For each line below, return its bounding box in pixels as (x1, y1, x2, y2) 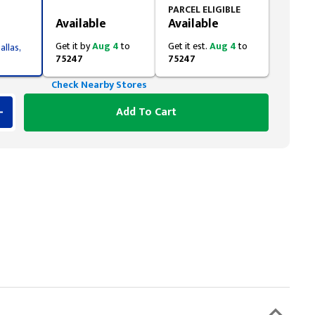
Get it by (55, 38, 92, 54)
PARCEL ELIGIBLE (168, 1, 241, 18)
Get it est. (168, 38, 210, 54)
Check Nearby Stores (51, 77, 147, 93)
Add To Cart (116, 103, 176, 122)
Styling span (55, 1, 112, 18)
